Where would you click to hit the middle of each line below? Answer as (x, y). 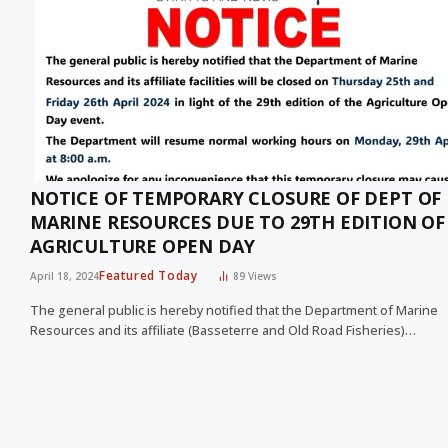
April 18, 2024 (64, 276)
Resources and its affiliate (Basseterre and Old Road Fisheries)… (223, 331)
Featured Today (148, 276)
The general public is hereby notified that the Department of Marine (234, 311)
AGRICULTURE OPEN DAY (142, 246)
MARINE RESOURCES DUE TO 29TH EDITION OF (237, 222)
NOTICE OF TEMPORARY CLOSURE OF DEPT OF (236, 198)
